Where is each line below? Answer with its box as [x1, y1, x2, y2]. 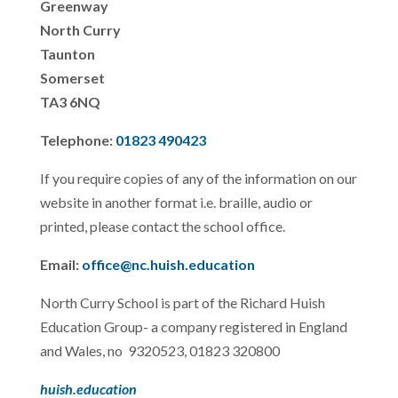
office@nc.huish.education [81, 256, 255, 273]
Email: [39, 256, 82, 273]
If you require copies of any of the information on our [39, 170, 357, 187]
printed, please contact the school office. [39, 218, 285, 235]
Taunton [39, 45, 95, 62]
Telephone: [39, 131, 115, 148]
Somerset [39, 69, 105, 86]
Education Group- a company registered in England [39, 318, 347, 335]
